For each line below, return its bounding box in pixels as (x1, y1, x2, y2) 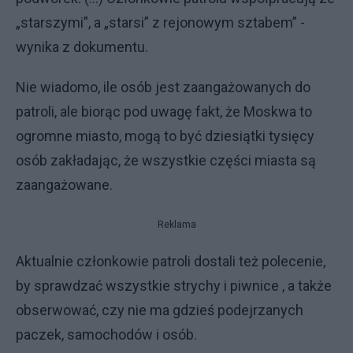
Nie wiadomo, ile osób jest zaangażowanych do (16, 79, 310, 95)
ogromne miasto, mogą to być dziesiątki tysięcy (16, 128, 314, 144)
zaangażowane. (16, 176, 113, 193)
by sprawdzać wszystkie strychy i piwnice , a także (16, 277, 332, 294)
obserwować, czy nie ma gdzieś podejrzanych (16, 302, 303, 318)
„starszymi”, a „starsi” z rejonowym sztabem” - (16, 14, 305, 31)
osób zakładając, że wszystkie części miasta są (16, 152, 316, 169)
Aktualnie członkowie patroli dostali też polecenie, (16, 253, 325, 269)
